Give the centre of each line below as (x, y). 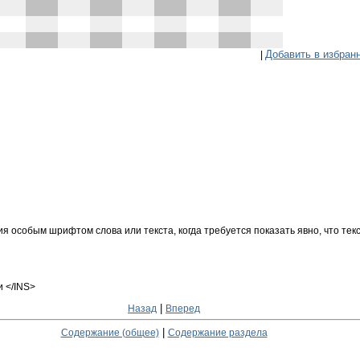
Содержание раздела (217, 332)
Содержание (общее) (110, 332)
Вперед (183, 308)
